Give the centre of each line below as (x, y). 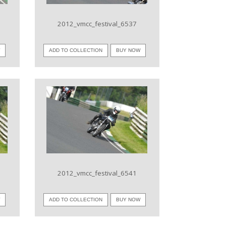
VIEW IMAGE (97, 120)
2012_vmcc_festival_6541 (97, 173)
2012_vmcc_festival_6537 (97, 24)
